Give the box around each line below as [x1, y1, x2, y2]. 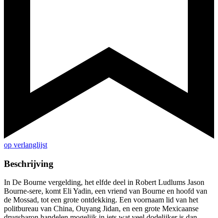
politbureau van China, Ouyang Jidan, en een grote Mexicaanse [4, 204, 199, 213]
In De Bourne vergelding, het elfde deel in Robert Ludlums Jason [4, 178, 204, 187]
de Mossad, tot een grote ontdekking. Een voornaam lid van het [4, 196, 198, 204]
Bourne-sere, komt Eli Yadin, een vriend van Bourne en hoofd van [4, 187, 207, 196]
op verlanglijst [4, 141, 47, 149]
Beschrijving [4, 158, 54, 169]
